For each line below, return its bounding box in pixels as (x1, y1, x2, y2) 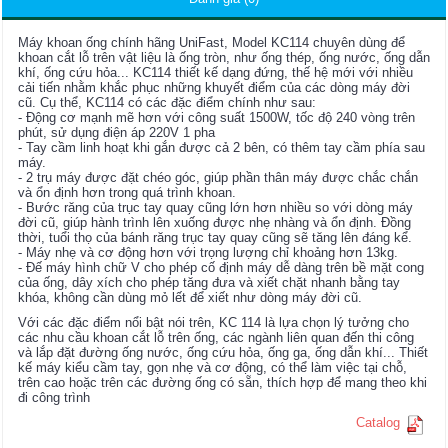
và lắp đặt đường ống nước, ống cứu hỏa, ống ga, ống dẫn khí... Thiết (18, 345, 428, 360)
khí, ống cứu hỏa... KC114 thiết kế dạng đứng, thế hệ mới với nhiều (18, 65, 413, 80)
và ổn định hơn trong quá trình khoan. (18, 185, 236, 200)
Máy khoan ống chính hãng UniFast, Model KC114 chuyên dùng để (18, 35, 405, 50)
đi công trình (18, 390, 90, 405)
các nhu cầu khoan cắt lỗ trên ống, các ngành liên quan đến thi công (18, 330, 414, 345)
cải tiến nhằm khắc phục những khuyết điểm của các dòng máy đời (18, 80, 410, 95)
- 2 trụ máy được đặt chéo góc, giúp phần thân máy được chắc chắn (18, 170, 418, 185)
